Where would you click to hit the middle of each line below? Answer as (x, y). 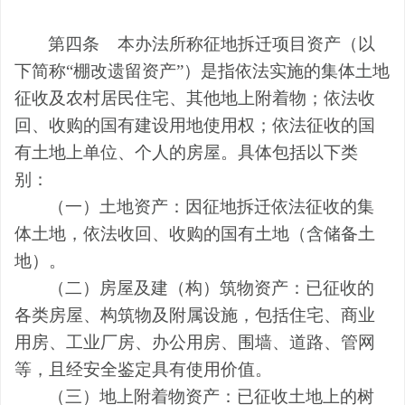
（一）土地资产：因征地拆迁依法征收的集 (212, 206)
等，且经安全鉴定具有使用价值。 (143, 369)
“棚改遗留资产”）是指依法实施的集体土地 (228, 71)
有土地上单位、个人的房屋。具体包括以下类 (186, 152)
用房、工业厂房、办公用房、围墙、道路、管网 (195, 342)
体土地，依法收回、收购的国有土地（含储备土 (195, 233)
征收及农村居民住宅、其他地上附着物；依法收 (195, 98)
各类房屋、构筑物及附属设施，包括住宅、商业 (195, 315)
